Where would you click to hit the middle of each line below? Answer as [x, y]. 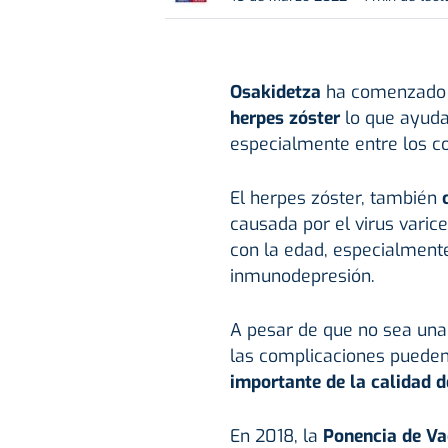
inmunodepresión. [302, 275]
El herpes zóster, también [335, 197]
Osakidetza [275, 91]
